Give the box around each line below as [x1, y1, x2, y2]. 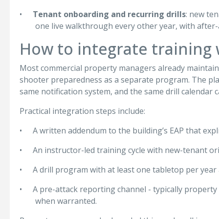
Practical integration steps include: [20, 106, 145, 116]
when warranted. [35, 196, 97, 206]
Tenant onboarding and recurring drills [33, 9, 186, 20]
